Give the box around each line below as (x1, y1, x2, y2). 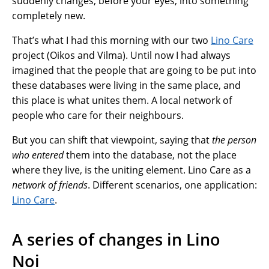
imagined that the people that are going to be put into (12, 63, 256, 77)
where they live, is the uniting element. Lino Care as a (12, 163, 251, 177)
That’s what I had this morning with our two (12, 33, 211, 47)
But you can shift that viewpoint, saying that (12, 133, 212, 147)
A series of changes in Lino (12, 228, 220, 251)
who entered (12, 148, 64, 162)
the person (212, 133, 256, 147)
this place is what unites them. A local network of (12, 93, 232, 107)
